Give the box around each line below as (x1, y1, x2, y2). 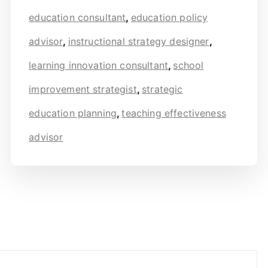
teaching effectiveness (121, 107, 226, 120)
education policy (130, 11, 208, 24)
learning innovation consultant (29, 59, 169, 72)
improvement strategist (29, 83, 137, 96)
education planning (29, 107, 117, 120)
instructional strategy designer (68, 35, 209, 48)
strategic (142, 83, 183, 96)
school (173, 59, 204, 72)
